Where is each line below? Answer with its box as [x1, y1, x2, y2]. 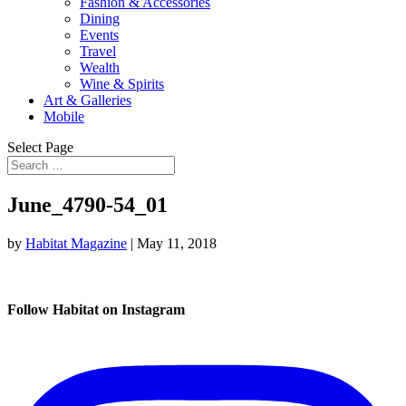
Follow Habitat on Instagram [7, 302, 185, 318]
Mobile [43, 109, 84, 124]
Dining [80, 11, 120, 26]
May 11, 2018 [137, 235, 217, 251]
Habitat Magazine [25, 235, 127, 251]
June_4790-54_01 [7, 192, 168, 217]
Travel [80, 43, 116, 59]
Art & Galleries [43, 92, 131, 108]
